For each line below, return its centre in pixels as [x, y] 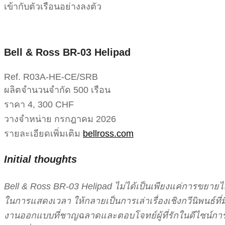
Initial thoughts [40, 159]
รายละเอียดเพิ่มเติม [43, 133]
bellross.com [108, 133]
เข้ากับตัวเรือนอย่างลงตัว [53, 7]
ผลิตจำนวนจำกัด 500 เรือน [57, 90]
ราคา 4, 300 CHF [39, 104]
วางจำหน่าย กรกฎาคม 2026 [60, 119]
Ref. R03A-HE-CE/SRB [51, 77]
